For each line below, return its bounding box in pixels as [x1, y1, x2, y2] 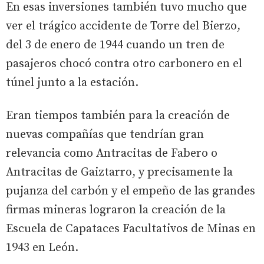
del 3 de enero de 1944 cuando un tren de [6, 37, 225, 52]
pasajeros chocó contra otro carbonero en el [6, 56, 242, 71]
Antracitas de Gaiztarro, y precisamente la [6, 164, 233, 180]
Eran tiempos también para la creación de [6, 108, 230, 123]
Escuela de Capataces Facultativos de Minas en [6, 221, 256, 236]
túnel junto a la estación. [6, 75, 138, 90]
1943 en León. [6, 240, 78, 255]
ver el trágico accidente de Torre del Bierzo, [6, 18, 240, 34]
